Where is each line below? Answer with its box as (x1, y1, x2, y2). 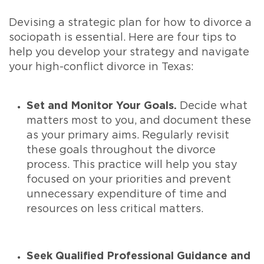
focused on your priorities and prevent (27, 174, 231, 186)
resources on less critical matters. (27, 204, 203, 215)
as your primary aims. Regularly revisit (27, 130, 229, 141)
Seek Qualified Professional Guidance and (27, 251, 250, 262)
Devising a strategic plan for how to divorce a (9, 18, 252, 29)
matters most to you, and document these (27, 115, 251, 127)
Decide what (177, 101, 247, 112)
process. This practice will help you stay (27, 160, 237, 171)
